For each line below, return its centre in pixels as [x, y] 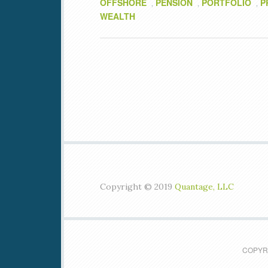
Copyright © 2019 [137, 187]
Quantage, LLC [204, 187]
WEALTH [118, 16]
